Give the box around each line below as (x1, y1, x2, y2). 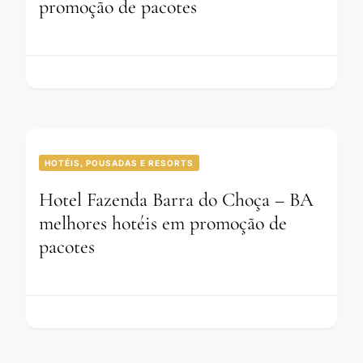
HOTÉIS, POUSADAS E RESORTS (45, 158, 194, 169)
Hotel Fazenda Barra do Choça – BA (39, 188, 314, 212)
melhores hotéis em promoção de (39, 211, 287, 236)
